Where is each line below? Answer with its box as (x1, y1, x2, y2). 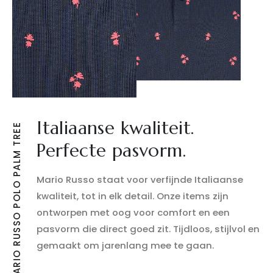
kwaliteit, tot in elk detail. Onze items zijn (37, 190, 229, 203)
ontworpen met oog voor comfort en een (37, 206, 230, 219)
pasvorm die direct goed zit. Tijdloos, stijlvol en (37, 222, 260, 236)
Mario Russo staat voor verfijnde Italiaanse (37, 173, 244, 186)
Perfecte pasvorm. (37, 139, 186, 162)
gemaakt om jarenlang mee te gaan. (37, 239, 214, 252)
